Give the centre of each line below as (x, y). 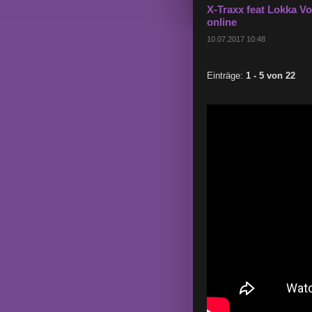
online (222, 22)
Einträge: (226, 76)
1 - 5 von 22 (271, 76)
